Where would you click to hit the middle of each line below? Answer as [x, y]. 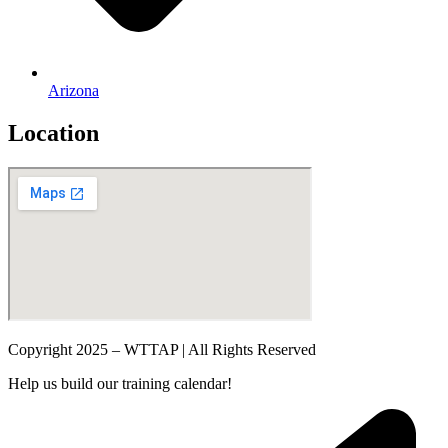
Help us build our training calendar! [120, 384]
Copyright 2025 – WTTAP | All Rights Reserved [162, 350]
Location [53, 133]
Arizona [73, 91]
